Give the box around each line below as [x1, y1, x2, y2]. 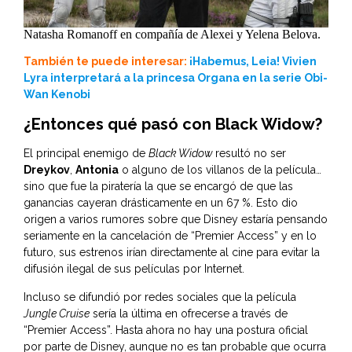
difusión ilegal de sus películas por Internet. [24, 262, 244, 275]
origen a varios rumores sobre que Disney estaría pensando [24, 212, 328, 225]
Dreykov [24, 163, 70, 176]
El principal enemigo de [24, 146, 148, 159]
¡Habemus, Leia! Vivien [189, 54, 317, 68]
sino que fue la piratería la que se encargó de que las [24, 179, 293, 192]
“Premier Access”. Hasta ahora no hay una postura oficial [24, 323, 308, 336]
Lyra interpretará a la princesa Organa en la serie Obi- [24, 71, 328, 84]
